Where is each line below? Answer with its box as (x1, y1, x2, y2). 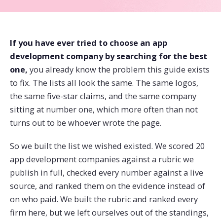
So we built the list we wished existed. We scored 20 (10, 141, 205, 151)
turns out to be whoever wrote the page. (10, 117, 161, 128)
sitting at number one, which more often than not (10, 104, 198, 115)
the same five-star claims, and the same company (10, 91, 196, 102)
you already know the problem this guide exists (28, 64, 210, 75)
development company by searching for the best (10, 51, 207, 62)
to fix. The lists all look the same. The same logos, (10, 77, 198, 88)
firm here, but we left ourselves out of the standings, (10, 207, 209, 218)
